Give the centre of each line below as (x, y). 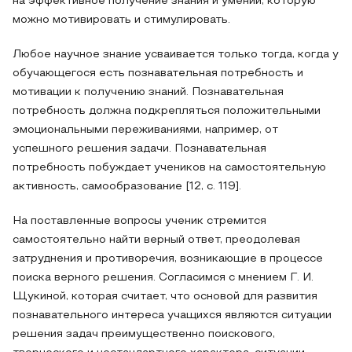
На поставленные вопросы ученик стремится (139, 221)
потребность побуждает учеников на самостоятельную (169, 168)
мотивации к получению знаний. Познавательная (148, 92)
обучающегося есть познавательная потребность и (158, 73)
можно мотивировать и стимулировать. (121, 20)
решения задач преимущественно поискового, (144, 334)
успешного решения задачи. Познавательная (139, 149)
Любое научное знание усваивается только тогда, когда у (176, 55)
